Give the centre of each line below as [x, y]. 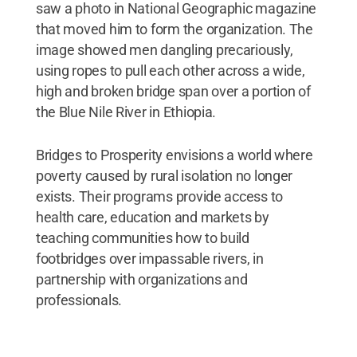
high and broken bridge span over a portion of [173, 91]
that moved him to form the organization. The [174, 29]
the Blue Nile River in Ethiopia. [126, 112]
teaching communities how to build [142, 237]
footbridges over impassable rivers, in [149, 258]
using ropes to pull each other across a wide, [170, 70]
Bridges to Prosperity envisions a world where [174, 155]
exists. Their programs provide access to [159, 196]
